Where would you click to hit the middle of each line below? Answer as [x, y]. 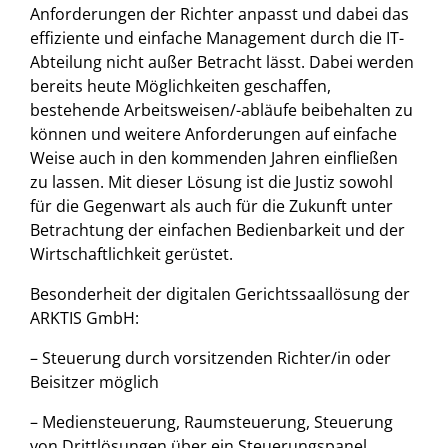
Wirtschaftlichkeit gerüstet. [131, 254]
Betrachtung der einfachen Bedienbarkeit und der [217, 230]
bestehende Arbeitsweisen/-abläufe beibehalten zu [221, 110]
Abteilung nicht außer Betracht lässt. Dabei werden [222, 62]
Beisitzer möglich [94, 382]
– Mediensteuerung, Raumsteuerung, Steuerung [211, 422]
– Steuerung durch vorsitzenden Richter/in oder [210, 358]
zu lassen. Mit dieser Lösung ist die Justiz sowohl [211, 182]
